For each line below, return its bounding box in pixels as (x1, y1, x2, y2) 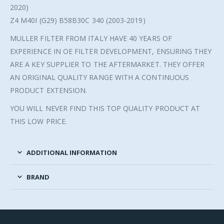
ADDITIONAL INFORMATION (26, 148, 117, 157)
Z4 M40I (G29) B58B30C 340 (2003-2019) (10, 15, 145, 25)
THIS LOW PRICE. (10, 116, 67, 126)
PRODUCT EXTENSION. (10, 85, 87, 95)
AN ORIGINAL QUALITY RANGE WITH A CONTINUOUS (10, 72, 189, 82)
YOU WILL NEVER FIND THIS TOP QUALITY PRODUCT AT (10, 103, 200, 113)
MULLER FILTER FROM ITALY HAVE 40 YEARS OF (10, 33, 172, 43)
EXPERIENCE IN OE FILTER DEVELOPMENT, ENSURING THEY (10, 46, 212, 56)
